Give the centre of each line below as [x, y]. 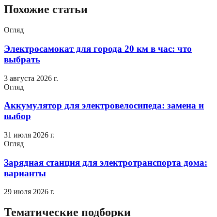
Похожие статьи [46, 9]
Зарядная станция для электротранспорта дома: [106, 162]
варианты [25, 173]
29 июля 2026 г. [29, 192]
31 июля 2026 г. [29, 135]
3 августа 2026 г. [31, 78]
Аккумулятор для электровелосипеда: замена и [104, 106]
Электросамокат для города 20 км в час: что [98, 48]
